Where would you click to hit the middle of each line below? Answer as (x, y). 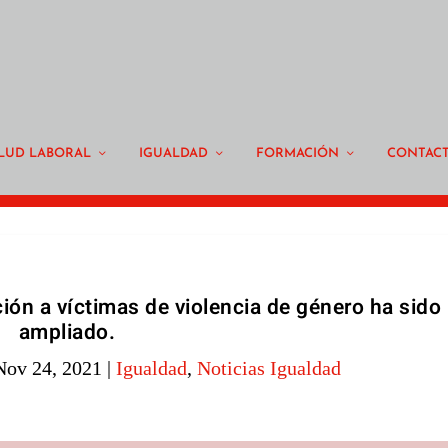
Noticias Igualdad (268, 368)
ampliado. (67, 333)
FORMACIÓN (297, 153)
